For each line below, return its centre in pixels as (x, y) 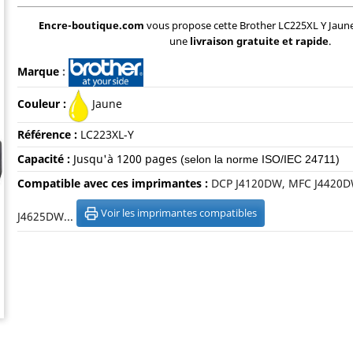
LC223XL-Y (107, 134)
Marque (38, 72)
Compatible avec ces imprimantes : (114, 183)
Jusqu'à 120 (104, 159)
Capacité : (45, 159)
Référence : (47, 134)
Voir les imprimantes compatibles (178, 213)
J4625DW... (46, 216)
